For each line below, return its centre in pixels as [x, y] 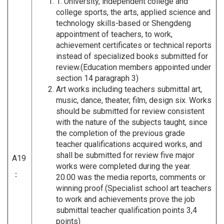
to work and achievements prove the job [125, 199]
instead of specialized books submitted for [132, 56]
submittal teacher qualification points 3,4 [126, 210]
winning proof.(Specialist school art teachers [134, 188]
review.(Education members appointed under [133, 67]
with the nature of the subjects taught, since [132, 122]
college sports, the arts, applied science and [133, 12]
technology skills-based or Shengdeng [123, 23]
